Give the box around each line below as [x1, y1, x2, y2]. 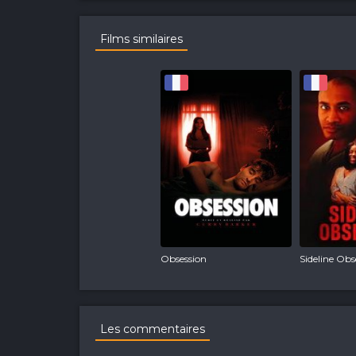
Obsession [161, 252, 207, 265]
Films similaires [99, 31, 183, 46]
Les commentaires [99, 321, 205, 336]
